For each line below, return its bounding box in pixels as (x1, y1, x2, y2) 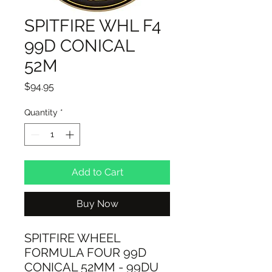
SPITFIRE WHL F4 (24, 16, 161, 36)
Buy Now (76, 198, 118, 210)
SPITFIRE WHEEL (24, 231, 120, 246)
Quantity (24, 107, 58, 118)
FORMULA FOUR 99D (24, 245, 146, 260)
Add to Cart (71, 166, 123, 178)
